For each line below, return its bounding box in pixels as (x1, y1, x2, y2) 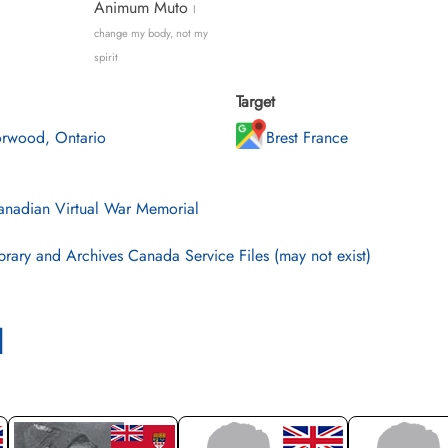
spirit (93, 49, 118, 65)
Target (236, 90, 275, 113)
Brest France (266, 126, 348, 149)
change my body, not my (93, 25, 208, 41)
